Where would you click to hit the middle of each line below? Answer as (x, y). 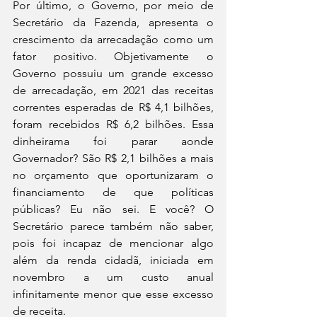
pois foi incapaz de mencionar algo (113, 243)
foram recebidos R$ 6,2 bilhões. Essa (113, 124)
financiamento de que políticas (113, 192)
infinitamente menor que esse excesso (113, 294)
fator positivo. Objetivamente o (113, 56)
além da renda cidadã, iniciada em (113, 260)
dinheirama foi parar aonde (113, 141)
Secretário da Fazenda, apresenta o (113, 22)
